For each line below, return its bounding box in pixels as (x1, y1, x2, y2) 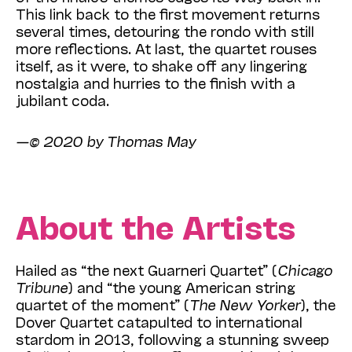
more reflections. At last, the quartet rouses (16, 39, 317, 57)
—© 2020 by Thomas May (16, 132, 196, 150)
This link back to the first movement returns (16, 5, 320, 23)
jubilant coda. (16, 91, 109, 109)
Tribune (16, 278, 68, 296)
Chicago (277, 261, 332, 279)
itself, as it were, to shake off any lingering (16, 57, 307, 75)
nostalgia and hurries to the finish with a (16, 74, 295, 92)
